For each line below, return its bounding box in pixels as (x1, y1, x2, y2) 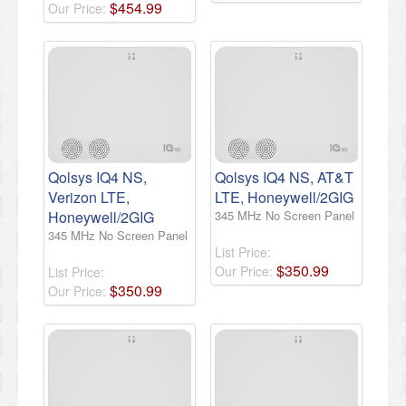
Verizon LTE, (48, 187, 130, 208)
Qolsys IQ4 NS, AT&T (215, 167, 353, 188)
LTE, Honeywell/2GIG (215, 187, 353, 208)
